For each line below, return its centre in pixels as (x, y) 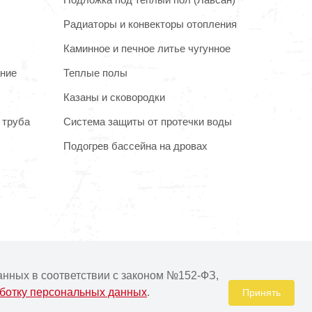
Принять (262, 292)
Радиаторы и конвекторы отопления (150, 24)
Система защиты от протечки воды (148, 121)
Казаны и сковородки (114, 97)
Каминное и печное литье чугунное (147, 48)
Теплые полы (95, 72)
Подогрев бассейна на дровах (135, 146)
